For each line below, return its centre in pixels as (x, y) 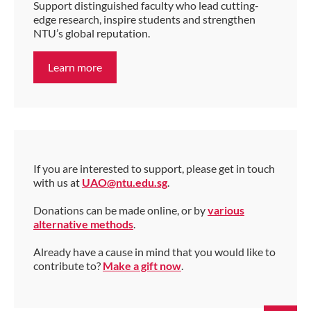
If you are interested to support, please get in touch (154, 169)
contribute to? (68, 266)
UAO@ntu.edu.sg (125, 183)
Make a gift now (142, 266)
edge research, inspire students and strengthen (144, 19)
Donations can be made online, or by (120, 210)
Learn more (75, 67)
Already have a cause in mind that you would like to (154, 252)
